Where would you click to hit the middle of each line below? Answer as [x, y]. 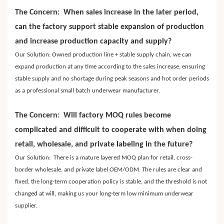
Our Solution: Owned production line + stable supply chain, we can [103, 55]
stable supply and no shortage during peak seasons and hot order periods [112, 79]
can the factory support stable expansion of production [109, 27]
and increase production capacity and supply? [93, 42]
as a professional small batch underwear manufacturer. [87, 91]
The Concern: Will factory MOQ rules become [93, 116]
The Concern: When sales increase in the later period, [107, 13]
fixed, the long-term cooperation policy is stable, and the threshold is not [111, 182]
